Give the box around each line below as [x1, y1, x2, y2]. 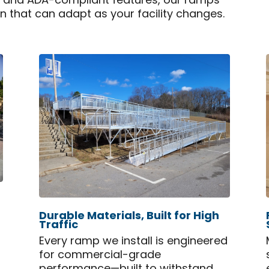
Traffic [38, 216, 78, 235]
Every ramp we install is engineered [38, 233, 228, 251]
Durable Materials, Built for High [38, 207, 219, 226]
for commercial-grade [38, 247, 161, 265]
